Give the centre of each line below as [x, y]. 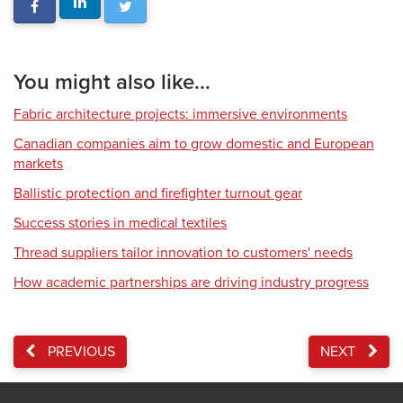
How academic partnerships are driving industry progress [191, 282]
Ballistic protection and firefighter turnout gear [158, 193]
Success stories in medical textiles [120, 223]
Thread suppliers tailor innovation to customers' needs [183, 253]
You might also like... [112, 82]
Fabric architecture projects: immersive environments [180, 114]
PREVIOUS [80, 352]
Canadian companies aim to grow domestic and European [194, 144]
